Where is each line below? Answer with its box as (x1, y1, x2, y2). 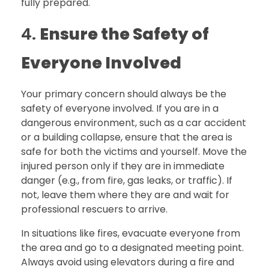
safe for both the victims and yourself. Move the (21, 144, 247, 159)
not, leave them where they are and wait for (21, 187, 229, 202)
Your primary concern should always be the (21, 86, 226, 101)
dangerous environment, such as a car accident (21, 115, 246, 130)
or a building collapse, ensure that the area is (21, 130, 232, 144)
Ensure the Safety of (40, 22, 209, 45)
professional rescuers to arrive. (21, 202, 168, 216)
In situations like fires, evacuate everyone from (21, 226, 240, 240)
